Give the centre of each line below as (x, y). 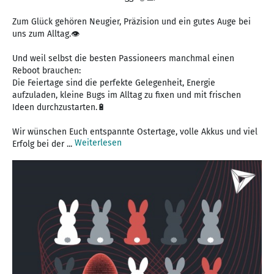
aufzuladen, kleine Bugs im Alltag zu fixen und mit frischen (127, 95)
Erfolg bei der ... (43, 144)
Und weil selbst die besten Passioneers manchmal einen (123, 59)
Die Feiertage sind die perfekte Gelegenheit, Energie (114, 83)
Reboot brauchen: (46, 71)
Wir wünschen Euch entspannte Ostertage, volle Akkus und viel (135, 132)
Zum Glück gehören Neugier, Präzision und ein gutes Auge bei (131, 22)
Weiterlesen (98, 143)
